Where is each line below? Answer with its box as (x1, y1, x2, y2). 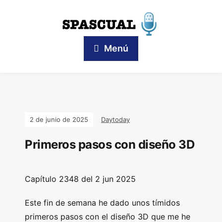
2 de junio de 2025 (30, 115, 88, 123)
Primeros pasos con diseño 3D (25, 137, 194, 152)
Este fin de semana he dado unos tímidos (25, 198, 180, 208)
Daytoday (101, 115, 130, 123)
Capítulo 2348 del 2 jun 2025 (25, 174, 136, 184)
